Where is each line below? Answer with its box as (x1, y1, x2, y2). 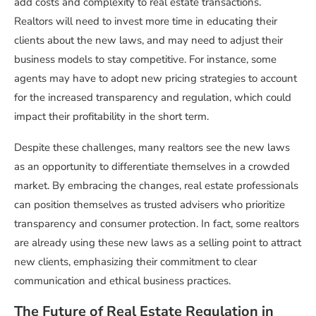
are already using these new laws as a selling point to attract (14, 236, 301, 250)
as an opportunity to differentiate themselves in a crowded (14, 159, 290, 174)
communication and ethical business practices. (14, 274, 231, 288)
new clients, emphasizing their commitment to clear (14, 255, 257, 269)
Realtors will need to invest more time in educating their (14, 14, 277, 29)
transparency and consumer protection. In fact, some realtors (14, 217, 299, 231)
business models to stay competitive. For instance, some (14, 52, 276, 67)
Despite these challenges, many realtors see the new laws (14, 140, 290, 155)
